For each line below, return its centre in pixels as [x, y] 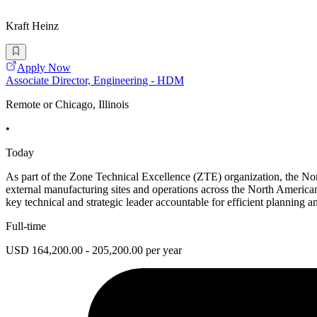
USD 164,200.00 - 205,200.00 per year [94, 250]
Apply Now [44, 67]
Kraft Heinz [32, 26]
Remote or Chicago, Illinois [67, 104]
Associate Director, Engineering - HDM [95, 80]
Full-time [26, 226]
